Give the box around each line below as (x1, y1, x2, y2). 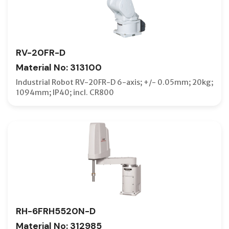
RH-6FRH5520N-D (16, 205, 96, 217)
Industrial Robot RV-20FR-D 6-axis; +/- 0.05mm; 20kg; (16, 77, 213, 87)
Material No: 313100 (16, 61, 102, 73)
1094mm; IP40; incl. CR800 (16, 87, 114, 97)
